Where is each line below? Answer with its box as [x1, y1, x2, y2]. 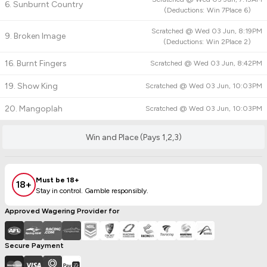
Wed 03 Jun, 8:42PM [194, 59, 262, 67]
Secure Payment [5, 241, 64, 250]
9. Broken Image [5, 31, 66, 41]
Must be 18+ [36, 175, 79, 184]
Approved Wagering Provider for [5, 207, 119, 215]
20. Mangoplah [5, 104, 63, 114]
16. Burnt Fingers [5, 58, 67, 69]
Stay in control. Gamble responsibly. [36, 186, 148, 195]
